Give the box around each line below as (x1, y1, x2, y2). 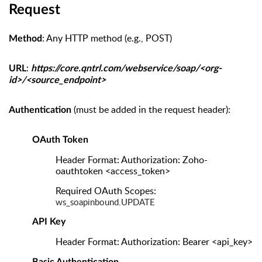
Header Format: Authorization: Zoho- (56, 153, 208, 167)
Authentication (9, 105, 71, 115)
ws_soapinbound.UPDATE (56, 196, 155, 208)
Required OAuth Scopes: (56, 184, 156, 198)
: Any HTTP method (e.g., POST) (42, 32, 172, 45)
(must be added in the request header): (71, 103, 230, 116)
